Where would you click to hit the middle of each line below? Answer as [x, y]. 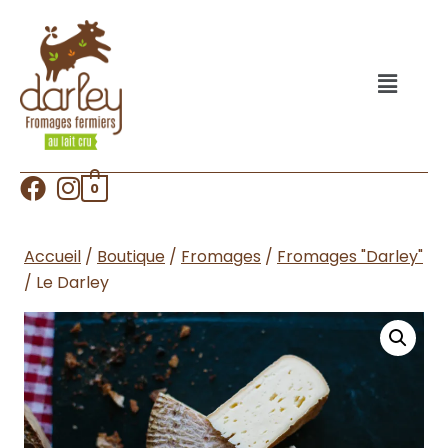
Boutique [131, 256]
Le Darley [72, 282]
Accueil [52, 256]
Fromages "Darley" [350, 256]
